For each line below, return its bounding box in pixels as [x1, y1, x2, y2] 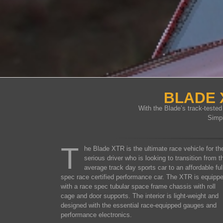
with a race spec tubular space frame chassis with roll [61, 183, 216, 190]
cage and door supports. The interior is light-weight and [61, 192, 219, 200]
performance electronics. [61, 211, 132, 219]
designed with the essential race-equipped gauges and [61, 202, 217, 209]
